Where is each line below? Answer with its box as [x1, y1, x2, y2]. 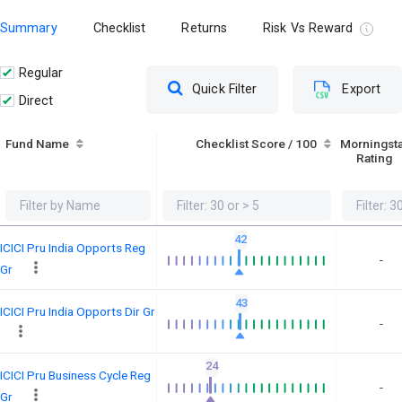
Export [342, 81, 380, 97]
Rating [356, 151, 392, 166]
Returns [181, 21, 228, 37]
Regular [18, 65, 64, 81]
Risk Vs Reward [263, 21, 354, 37]
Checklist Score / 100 [196, 136, 318, 152]
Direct [18, 92, 54, 109]
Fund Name [4, 136, 69, 152]
